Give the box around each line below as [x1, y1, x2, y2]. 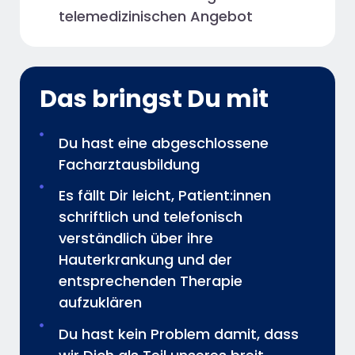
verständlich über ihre [58, 228, 213, 249]
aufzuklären [58, 292, 142, 313]
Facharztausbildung [58, 154, 200, 174]
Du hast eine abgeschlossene [58, 132, 269, 153]
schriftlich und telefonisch [58, 207, 242, 227]
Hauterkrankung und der [58, 250, 232, 270]
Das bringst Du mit [40, 82, 269, 116]
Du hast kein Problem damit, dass [58, 323, 299, 344]
